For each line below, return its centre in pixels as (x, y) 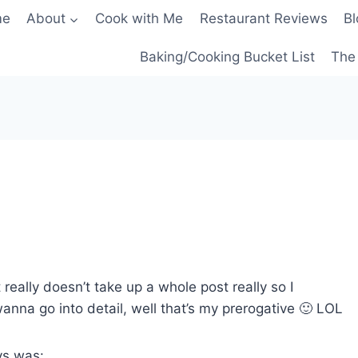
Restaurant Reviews (263, 19)
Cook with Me (139, 19)
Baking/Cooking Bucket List (227, 56)
